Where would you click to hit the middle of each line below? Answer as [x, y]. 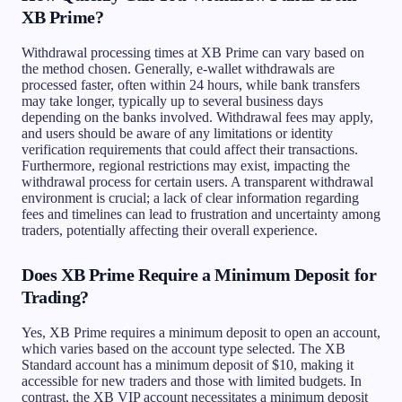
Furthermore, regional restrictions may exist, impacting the [186, 165]
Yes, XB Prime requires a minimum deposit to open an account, [201, 332]
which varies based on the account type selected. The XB [184, 348]
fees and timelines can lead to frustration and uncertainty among [201, 214]
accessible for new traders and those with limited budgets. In [192, 380]
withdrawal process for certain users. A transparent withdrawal [197, 181]
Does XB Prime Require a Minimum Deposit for [199, 274]
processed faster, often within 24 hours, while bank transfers [191, 84]
